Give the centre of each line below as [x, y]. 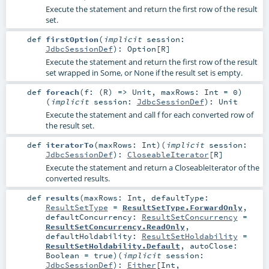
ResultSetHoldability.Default [113, 246]
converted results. [77, 179]
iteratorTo [69, 145]
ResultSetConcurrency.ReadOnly [115, 227]
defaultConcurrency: [93, 217]
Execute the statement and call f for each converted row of [149, 114]
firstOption [72, 39]
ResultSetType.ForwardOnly [182, 207]
